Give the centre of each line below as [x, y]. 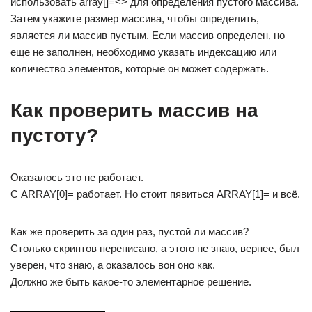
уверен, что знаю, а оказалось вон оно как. [113, 265]
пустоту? [54, 135]
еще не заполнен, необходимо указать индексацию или [143, 52]
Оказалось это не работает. [77, 177]
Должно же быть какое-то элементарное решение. [131, 282]
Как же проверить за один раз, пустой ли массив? [130, 232]
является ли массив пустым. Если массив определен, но [148, 35]
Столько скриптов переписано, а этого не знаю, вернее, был [155, 248]
